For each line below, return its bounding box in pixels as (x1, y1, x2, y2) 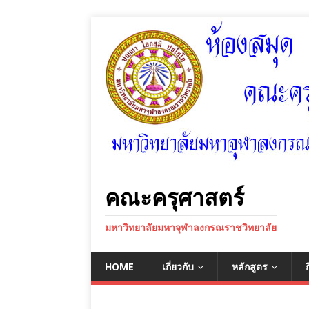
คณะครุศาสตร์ (105, 182, 244, 212)
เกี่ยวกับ (162, 260, 194, 273)
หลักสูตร (232, 260, 268, 273)
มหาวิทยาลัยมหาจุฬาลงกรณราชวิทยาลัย (105, 221, 277, 234)
